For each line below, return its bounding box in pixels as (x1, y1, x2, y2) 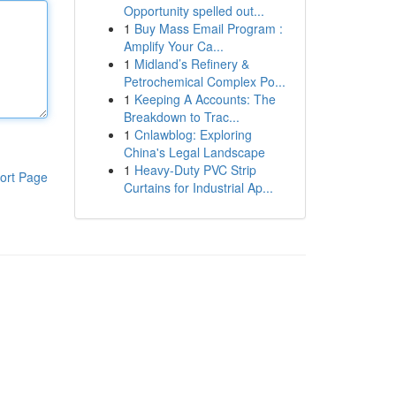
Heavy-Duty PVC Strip (133, 161, 256, 179)
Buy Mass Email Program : (133, 19, 283, 37)
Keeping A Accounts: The (133, 90, 276, 108)
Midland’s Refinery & (133, 55, 249, 72)
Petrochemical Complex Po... (123, 72, 286, 90)
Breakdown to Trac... (123, 108, 240, 126)
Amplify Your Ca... (123, 37, 224, 55)
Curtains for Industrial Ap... (123, 179, 273, 196)
